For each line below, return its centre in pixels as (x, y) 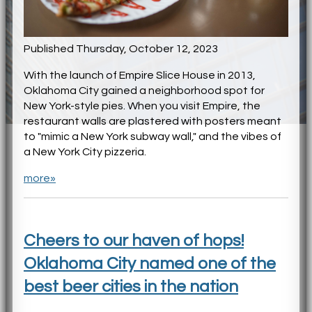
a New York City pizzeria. (85, 151)
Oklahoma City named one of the (150, 263)
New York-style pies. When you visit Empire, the (142, 106)
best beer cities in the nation (131, 286)
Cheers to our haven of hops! (134, 240)
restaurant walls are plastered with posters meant (153, 121)
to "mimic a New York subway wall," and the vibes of (153, 136)
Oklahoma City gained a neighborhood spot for (144, 90)
